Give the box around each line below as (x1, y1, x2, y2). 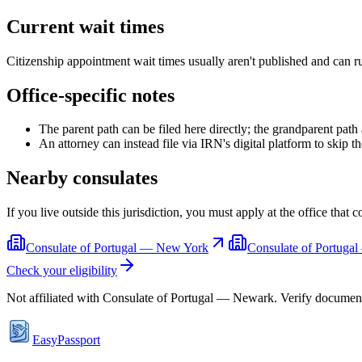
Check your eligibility (6, 263, 117, 278)
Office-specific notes (6, 84, 175, 106)
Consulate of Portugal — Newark (103, 291, 274, 305)
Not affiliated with (6, 291, 103, 305)
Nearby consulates (6, 167, 158, 189)
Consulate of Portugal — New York (26, 241, 208, 255)
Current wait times (6, 15, 164, 37)
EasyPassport (32, 333, 100, 347)
